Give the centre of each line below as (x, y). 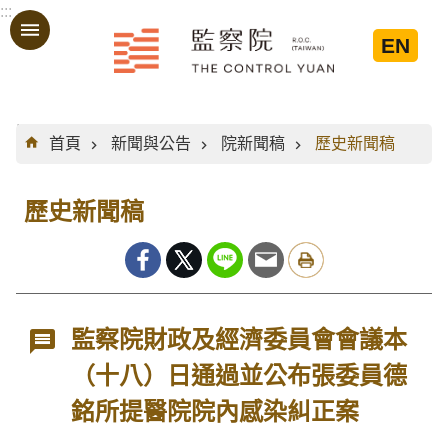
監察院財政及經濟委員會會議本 (239, 339)
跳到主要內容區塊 (74, 23)
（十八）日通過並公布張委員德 (239, 375)
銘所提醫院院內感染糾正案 (215, 411)
